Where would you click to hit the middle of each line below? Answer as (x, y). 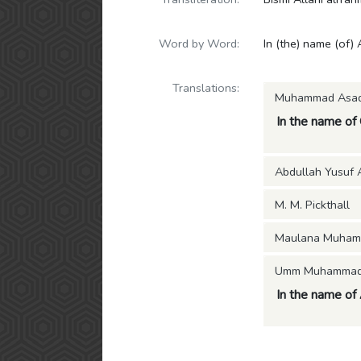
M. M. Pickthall (312, 205)
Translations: (206, 88)
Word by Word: (199, 44)
